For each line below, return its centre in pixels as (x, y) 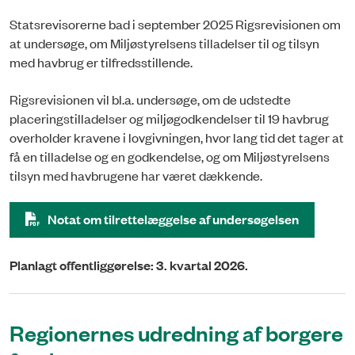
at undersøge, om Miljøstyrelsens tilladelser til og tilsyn (164, 43)
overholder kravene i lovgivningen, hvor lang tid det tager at (177, 137)
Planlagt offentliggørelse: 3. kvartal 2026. (129, 265)
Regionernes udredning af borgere (176, 332)
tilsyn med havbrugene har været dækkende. (136, 175)
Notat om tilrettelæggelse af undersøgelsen (173, 219)
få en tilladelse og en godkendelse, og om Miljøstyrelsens (170, 156)
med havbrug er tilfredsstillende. (102, 62)
